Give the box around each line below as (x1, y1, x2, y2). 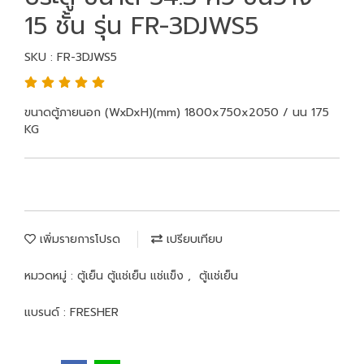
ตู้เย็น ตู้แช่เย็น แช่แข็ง (77, 267, 188, 284)
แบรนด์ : (24, 304, 70, 321)
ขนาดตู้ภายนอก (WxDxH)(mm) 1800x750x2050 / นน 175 (24, 104, 329, 121)
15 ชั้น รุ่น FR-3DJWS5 (24, 7, 258, 45)
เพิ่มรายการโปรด (36, 231, 120, 248)
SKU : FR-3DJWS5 (24, 49, 117, 66)
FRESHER (70, 304, 119, 321)
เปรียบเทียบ (162, 231, 223, 248)
